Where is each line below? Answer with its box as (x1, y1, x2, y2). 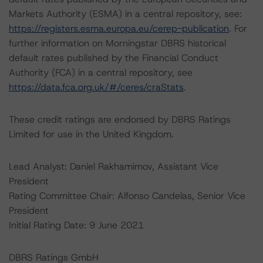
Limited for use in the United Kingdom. (9, 128, 174, 140)
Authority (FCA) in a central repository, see (9, 66, 193, 79)
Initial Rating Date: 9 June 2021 (9, 219, 144, 231)
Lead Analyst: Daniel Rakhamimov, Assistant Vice (9, 160, 218, 173)
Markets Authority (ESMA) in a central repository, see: (9, 8, 242, 20)
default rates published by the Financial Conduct (9, 52, 218, 64)
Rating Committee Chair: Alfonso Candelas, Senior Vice (9, 190, 245, 202)
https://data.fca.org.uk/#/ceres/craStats (9, 81, 184, 93)
